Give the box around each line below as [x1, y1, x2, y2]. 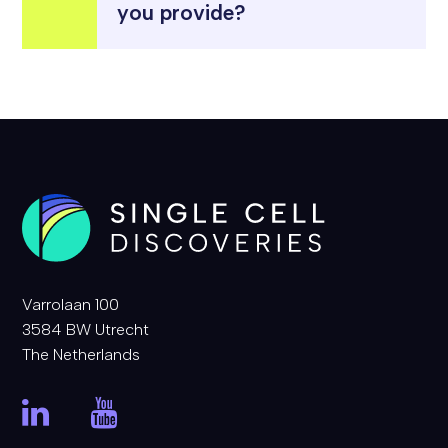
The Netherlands [22, 344, 141, 364]
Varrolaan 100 [22, 294, 120, 314]
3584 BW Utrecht [22, 319, 150, 339]
